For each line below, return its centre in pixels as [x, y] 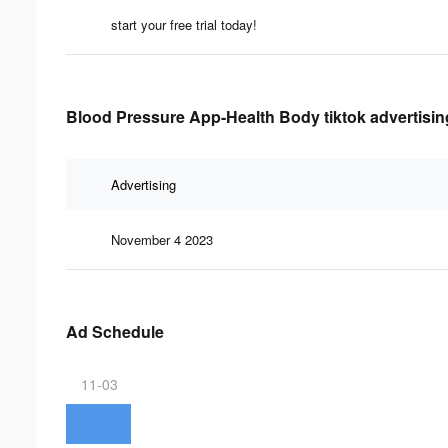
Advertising [143, 184]
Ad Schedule [115, 331]
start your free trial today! [184, 24]
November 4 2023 [162, 239]
